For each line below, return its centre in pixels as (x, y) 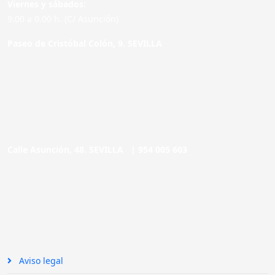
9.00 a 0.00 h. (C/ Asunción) (63, 19)
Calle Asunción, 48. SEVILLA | (73, 149)
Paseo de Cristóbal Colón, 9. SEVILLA (87, 43)
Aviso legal (40, 261)
